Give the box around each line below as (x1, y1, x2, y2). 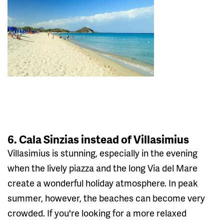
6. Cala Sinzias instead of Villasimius (7, 131, 189, 147)
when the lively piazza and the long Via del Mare (7, 161, 197, 174)
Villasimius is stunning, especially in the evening (7, 146, 197, 159)
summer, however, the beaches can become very (7, 191, 205, 204)
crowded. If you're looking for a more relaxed (7, 206, 186, 219)
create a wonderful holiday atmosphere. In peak (7, 176, 198, 189)
